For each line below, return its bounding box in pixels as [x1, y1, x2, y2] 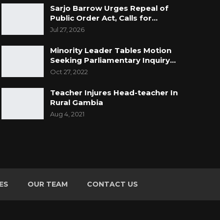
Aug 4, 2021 [50, 110, 84, 118]
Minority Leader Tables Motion [50, 46, 171, 55]
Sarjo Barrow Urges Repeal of [50, 3, 168, 13]
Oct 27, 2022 [50, 68, 88, 76]
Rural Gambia [50, 98, 103, 108]
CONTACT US [87, 180, 138, 189]
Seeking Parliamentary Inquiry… [50, 55, 176, 65]
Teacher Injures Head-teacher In [50, 88, 178, 98]
